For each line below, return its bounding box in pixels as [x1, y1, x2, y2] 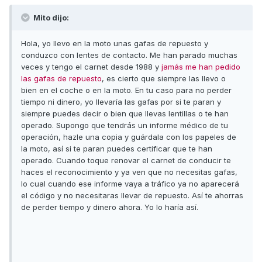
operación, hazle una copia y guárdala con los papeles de [21, 132, 236, 142]
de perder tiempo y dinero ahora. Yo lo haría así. [21, 202, 198, 212]
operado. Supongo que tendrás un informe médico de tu [21, 120, 228, 130]
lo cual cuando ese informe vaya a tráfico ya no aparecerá [21, 179, 239, 188]
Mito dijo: [32, 13, 69, 22]
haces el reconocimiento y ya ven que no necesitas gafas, [21, 167, 237, 177]
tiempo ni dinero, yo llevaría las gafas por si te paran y [21, 97, 221, 106]
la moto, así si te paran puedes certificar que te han [21, 144, 212, 153]
